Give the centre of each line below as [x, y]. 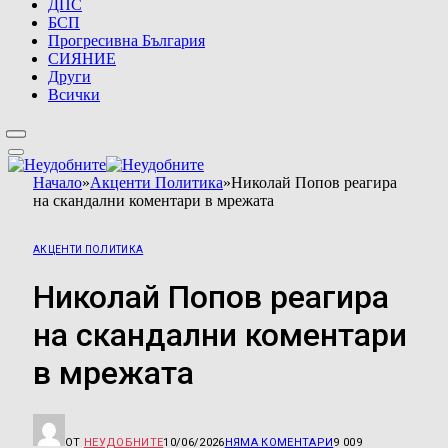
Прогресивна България [126, 40]
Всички [74, 94]
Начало [57, 182]
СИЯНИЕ [82, 58]
